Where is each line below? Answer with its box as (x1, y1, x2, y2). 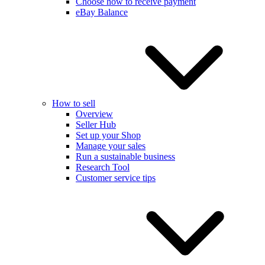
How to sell (52, 98, 95, 108)
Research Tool (76, 161, 130, 172)
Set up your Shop (76, 130, 141, 140)
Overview (76, 108, 113, 119)
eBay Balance (76, 7, 128, 17)
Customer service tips (76, 172, 156, 183)
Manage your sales (76, 140, 146, 151)
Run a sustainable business (76, 151, 175, 161)
